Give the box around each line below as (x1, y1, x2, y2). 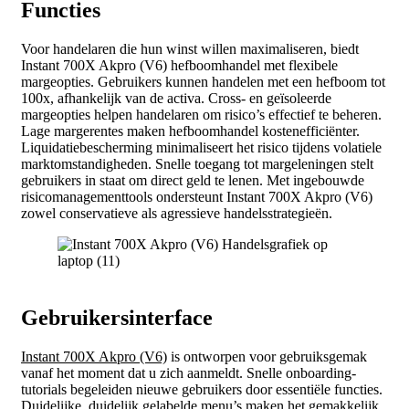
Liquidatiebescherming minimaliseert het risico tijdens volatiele (21, 140, 382, 156)
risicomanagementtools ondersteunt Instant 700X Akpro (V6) (21, 189, 372, 205)
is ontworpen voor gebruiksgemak (167, 349, 367, 364)
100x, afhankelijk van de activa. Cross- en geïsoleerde (21, 90, 331, 107)
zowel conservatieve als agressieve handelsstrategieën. (21, 205, 332, 222)
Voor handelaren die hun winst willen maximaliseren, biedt (21, 41, 359, 58)
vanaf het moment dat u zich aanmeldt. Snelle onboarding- (21, 365, 356, 381)
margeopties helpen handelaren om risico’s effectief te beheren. (21, 107, 382, 123)
